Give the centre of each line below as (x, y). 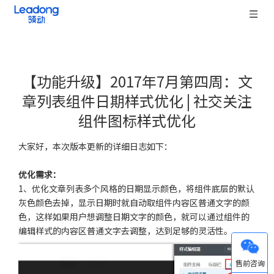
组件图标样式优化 (137, 120)
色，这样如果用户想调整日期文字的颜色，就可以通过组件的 (134, 217)
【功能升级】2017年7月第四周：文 (137, 81)
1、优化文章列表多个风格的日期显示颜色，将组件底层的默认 (136, 188)
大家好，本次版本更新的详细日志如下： (95, 146)
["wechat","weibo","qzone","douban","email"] (116, 140)
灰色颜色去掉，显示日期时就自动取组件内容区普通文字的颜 (134, 202)
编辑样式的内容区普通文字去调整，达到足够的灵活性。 (125, 231)
